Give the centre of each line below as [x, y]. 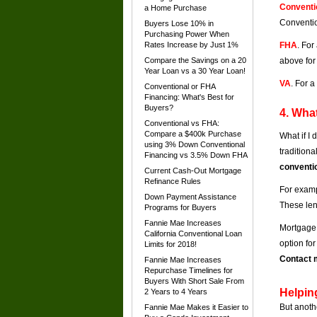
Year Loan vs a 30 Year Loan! [195, 71]
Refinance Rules [173, 181]
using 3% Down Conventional [195, 144]
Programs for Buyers [180, 207]
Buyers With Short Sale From [194, 281]
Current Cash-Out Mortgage [193, 171]
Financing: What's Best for [189, 97]
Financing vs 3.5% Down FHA [196, 155]
